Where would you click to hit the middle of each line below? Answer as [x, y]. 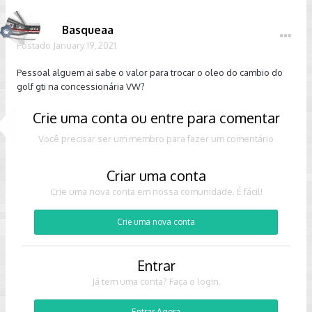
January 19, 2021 [85, 45]
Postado [35, 45]
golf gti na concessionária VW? [81, 86]
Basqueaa [88, 30]
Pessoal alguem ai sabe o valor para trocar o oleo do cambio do [150, 72]
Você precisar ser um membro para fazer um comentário [156, 139]
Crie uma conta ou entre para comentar [156, 118]
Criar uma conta [156, 175]
